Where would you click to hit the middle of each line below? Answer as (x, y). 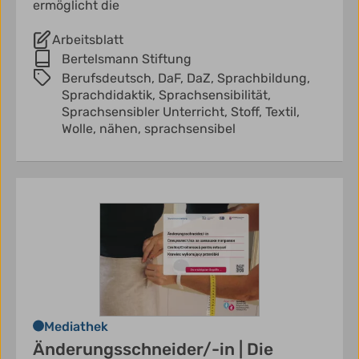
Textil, (282, 111)
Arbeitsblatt (88, 39)
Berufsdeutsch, (110, 78)
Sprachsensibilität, (215, 95)
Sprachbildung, (264, 78)
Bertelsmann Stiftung (127, 58)
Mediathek (76, 326)
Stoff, (248, 111)
